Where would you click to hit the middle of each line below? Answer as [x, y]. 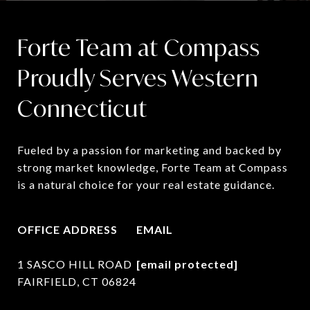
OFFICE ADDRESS [67, 230]
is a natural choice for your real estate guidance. [146, 185]
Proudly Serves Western [138, 79]
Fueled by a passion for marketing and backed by [149, 150]
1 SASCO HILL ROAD [75, 264]
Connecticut [82, 109]
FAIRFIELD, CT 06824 [77, 282]
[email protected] [187, 264]
